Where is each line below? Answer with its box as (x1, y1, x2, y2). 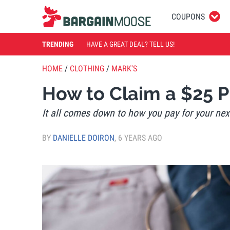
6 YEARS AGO (118, 132, 162, 143)
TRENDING (42, 40, 73, 48)
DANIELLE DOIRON (53, 132, 114, 143)
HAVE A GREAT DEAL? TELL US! (86, 40, 175, 48)
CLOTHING (70, 64, 104, 73)
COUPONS (171, 11, 205, 22)
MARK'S (111, 64, 137, 73)
